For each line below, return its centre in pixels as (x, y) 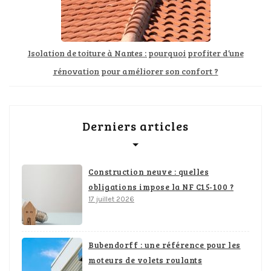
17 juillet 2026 (111, 199)
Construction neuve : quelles (149, 172)
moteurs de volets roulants (145, 260)
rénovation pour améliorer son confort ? (135, 71)
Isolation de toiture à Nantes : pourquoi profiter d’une (135, 53)
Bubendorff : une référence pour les (165, 245)
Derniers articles (135, 126)
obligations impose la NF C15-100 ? (161, 187)
